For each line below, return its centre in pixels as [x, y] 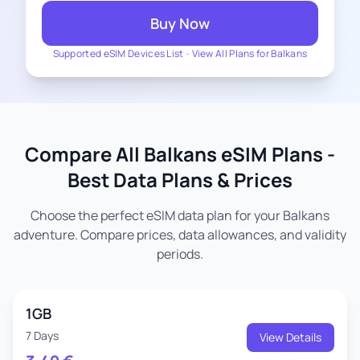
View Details [290, 337]
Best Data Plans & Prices [180, 180]
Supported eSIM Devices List [118, 53]
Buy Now [180, 23]
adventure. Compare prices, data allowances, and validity [180, 235]
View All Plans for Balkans [250, 53]
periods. [180, 254]
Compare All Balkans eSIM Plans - [180, 154]
